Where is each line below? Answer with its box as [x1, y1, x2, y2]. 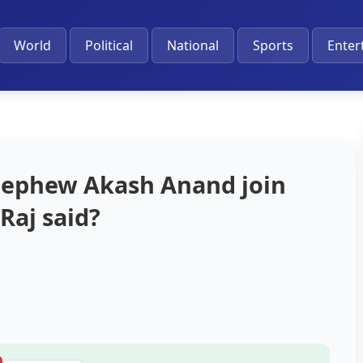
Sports [252, 36, 293, 54]
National [166, 36, 219, 54]
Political [84, 36, 133, 54]
